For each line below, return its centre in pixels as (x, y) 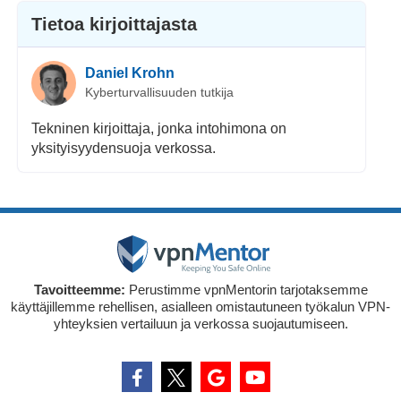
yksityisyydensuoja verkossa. (124, 148)
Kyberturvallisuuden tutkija (159, 93)
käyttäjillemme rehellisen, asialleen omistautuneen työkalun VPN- (200, 306)
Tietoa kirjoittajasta (114, 24)
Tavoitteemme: (79, 289)
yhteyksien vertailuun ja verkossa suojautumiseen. (200, 323)
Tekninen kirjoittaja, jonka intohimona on (159, 128)
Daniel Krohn (130, 73)
